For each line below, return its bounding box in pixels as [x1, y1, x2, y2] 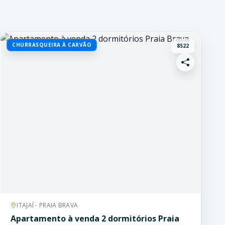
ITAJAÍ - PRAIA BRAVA [17, 201, 78, 209]
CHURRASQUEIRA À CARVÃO [12, 41, 91, 48]
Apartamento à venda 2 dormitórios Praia [11, 213, 179, 224]
